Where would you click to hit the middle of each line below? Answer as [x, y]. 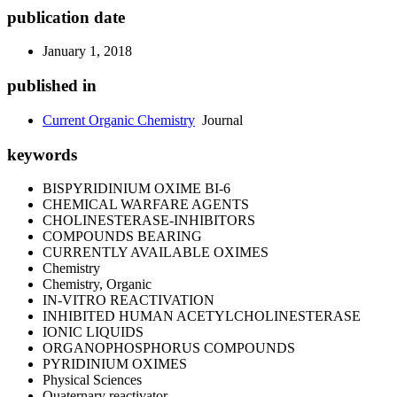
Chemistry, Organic [97, 284]
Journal [219, 120]
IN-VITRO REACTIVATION [128, 300]
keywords [42, 154]
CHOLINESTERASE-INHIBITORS [149, 221]
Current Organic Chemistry [119, 120]
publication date [66, 17]
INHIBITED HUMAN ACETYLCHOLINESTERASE [202, 316]
